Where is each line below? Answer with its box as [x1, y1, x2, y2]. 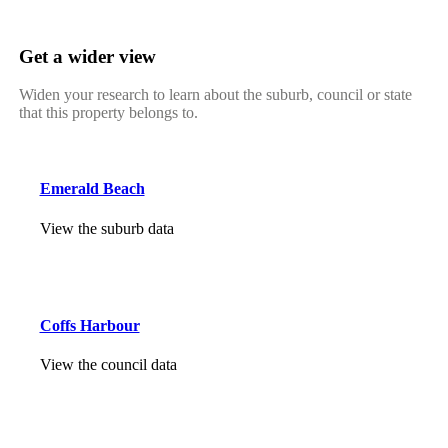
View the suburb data [39, 219, 174, 237]
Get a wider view [18, 45, 156, 67]
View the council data [39, 356, 177, 374]
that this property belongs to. [18, 104, 198, 122]
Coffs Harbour [39, 317, 140, 335]
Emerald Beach [39, 180, 145, 198]
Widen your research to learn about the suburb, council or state [18, 86, 412, 104]
